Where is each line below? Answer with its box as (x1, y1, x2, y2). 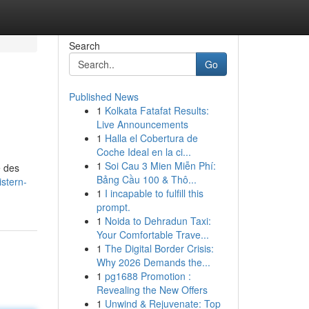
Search (68, 39, 100, 52)
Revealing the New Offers (96, 283, 208, 297)
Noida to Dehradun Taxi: (104, 214, 211, 228)
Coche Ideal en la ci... (96, 145, 191, 159)
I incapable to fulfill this (104, 186, 203, 200)
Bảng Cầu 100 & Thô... (96, 172, 197, 186)
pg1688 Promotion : (104, 269, 191, 283)
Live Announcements (96, 117, 188, 131)
